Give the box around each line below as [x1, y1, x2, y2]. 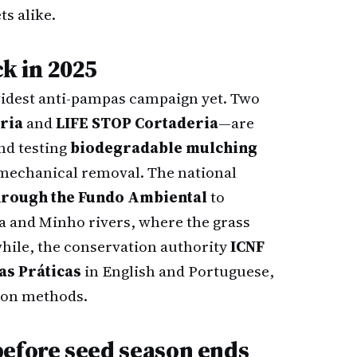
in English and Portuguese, [81, 261, 274, 281]
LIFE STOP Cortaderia [56, 112, 218, 133]
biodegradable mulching [70, 137, 257, 158]
